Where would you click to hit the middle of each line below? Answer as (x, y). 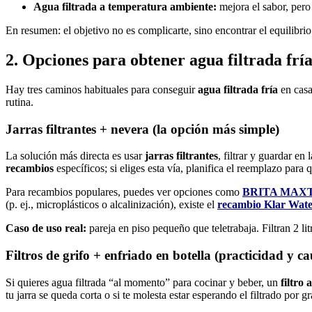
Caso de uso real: (46, 228)
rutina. (19, 102)
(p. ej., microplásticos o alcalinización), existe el (111, 205)
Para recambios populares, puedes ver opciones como (124, 192)
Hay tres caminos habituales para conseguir (102, 89)
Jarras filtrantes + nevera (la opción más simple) (142, 129)
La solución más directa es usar (75, 156)
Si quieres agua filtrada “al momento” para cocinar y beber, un (143, 282)
